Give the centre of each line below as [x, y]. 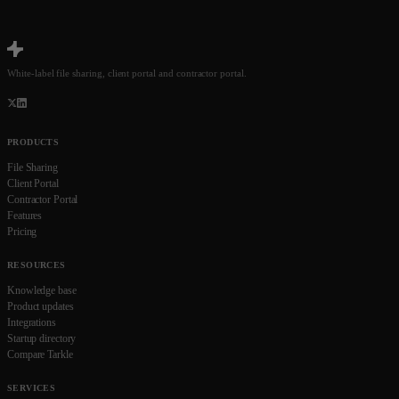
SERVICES [32, 388]
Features [25, 216]
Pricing [22, 232]
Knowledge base [42, 290]
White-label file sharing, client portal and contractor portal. [127, 73]
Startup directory [42, 338]
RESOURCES [37, 265]
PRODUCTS [33, 142]
